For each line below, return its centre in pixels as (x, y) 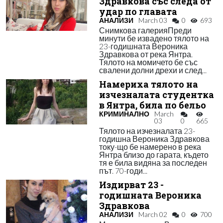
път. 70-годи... (123, 170)
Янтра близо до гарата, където (154, 155)
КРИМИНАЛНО (124, 114)
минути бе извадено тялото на (154, 38)
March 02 (153, 214)
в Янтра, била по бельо (152, 105)
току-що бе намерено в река (150, 147)
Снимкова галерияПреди (145, 30)
